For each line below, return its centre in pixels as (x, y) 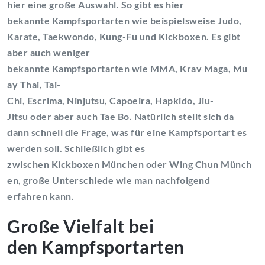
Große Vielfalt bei (80, 226)
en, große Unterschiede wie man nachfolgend (109, 180)
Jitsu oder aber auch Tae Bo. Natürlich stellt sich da (121, 116)
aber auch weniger (49, 52)
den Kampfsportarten (96, 246)
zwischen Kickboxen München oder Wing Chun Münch (130, 164)
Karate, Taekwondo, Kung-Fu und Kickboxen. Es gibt (124, 36)
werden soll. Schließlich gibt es (76, 148)
